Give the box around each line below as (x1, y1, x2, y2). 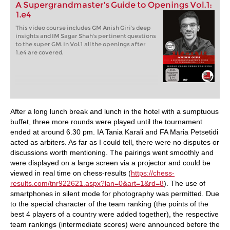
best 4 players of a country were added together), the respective (10, 210, 219, 218)
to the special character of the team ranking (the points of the (10, 200, 208, 208)
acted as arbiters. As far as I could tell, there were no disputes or (10, 138, 219, 146)
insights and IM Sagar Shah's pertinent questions (15, 32, 156, 40)
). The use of (164, 179, 205, 187)
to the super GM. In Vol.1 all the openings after (15, 41, 146, 48)
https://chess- (131, 169, 175, 177)
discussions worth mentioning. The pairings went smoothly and (10, 148, 214, 157)
